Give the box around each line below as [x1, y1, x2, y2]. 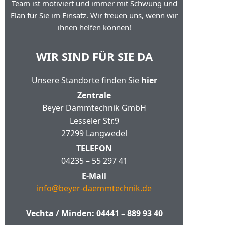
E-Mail [82, 170, 107, 181]
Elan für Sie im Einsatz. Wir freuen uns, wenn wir [11, 10, 178, 20]
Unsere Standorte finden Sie [31, 75, 141, 86]
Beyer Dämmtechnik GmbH [42, 102, 147, 114]
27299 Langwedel [61, 128, 128, 139]
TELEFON [76, 143, 113, 154]
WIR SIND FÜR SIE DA [36, 49, 153, 64]
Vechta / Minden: [26, 208, 96, 219]
